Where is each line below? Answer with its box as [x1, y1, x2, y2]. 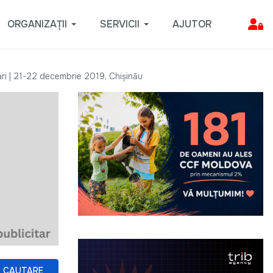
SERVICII [99, 18, 140, 30]
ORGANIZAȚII [7, 18, 67, 30]
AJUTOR [172, 18, 211, 30]
